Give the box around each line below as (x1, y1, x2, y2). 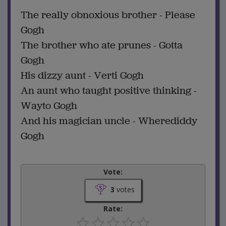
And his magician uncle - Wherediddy (21, 114, 197, 128)
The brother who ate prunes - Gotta (21, 38, 183, 52)
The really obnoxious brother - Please (21, 8, 195, 22)
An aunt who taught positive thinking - (21, 83, 197, 97)
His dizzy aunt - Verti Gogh (21, 68, 144, 82)
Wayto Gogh (21, 98, 77, 112)
